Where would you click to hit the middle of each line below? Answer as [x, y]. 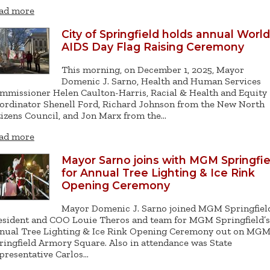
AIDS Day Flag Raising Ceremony [153, 47]
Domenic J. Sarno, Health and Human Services [161, 81]
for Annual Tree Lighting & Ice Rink [158, 173]
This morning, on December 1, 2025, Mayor [153, 69]
